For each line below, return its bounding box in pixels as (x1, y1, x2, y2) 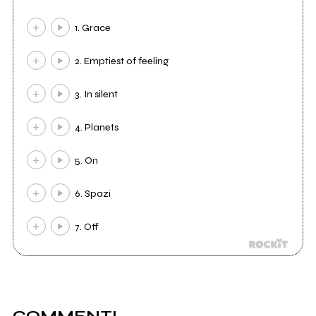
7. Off (75, 221, 99, 233)
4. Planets (75, 121, 119, 134)
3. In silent (75, 88, 119, 101)
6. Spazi (75, 188, 111, 200)
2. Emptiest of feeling (75, 55, 169, 68)
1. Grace (75, 22, 111, 35)
